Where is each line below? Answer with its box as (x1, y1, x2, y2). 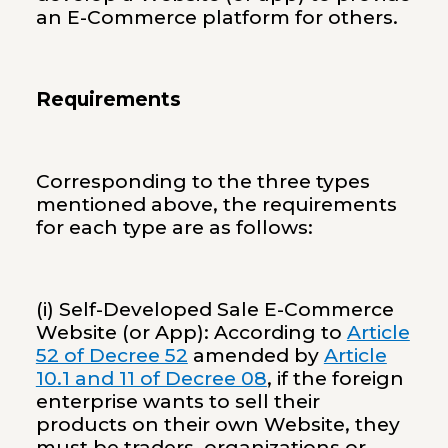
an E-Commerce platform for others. (35, 6, 398, 30)
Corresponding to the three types (35, 169, 370, 193)
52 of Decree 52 (35, 343, 188, 367)
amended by (187, 343, 324, 367)
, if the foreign (266, 366, 404, 390)
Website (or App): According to (35, 320, 347, 344)
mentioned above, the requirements (35, 192, 397, 216)
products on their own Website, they (35, 412, 400, 436)
